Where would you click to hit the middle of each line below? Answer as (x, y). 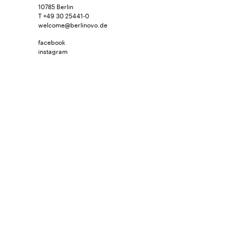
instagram (53, 50)
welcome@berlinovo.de (73, 24)
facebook (52, 41)
